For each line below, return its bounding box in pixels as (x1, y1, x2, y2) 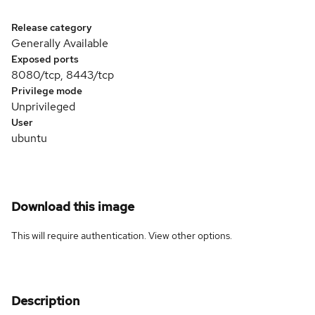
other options (172, 229, 230, 242)
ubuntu (11, 131, 47, 146)
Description (11, 292, 79, 309)
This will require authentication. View (11, 229, 172, 242)
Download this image (11, 198, 134, 214)
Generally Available (11, 36, 108, 51)
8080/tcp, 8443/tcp (11, 67, 114, 82)
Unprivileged (11, 99, 75, 114)
